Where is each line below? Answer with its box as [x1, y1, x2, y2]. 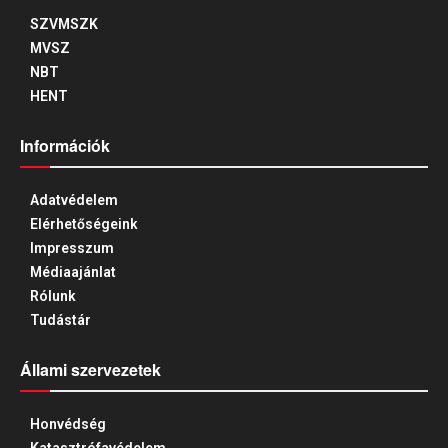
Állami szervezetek [20, 358, 161, 382]
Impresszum [30, 240, 114, 257]
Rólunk [30, 288, 76, 305]
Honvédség [30, 416, 106, 433]
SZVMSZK [30, 16, 98, 33]
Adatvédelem [30, 192, 118, 209]
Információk [20, 134, 110, 158]
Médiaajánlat [30, 264, 116, 281]
